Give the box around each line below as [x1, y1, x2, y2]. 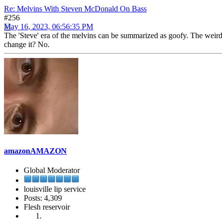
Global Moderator [24, 166, 80, 175]
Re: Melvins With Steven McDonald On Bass [4, 4, 147, 13]
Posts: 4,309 [24, 194, 62, 203]
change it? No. [4, 40, 50, 49]
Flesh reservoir [24, 203, 70, 212]
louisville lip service [24, 185, 86, 194]
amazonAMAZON [4, 147, 67, 156]
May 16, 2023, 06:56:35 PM [4, 22, 93, 31]
